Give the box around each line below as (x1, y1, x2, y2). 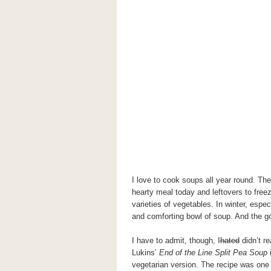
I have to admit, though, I (131, 236, 220, 245)
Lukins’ (131, 248, 159, 257)
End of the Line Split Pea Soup (158, 248, 267, 257)
